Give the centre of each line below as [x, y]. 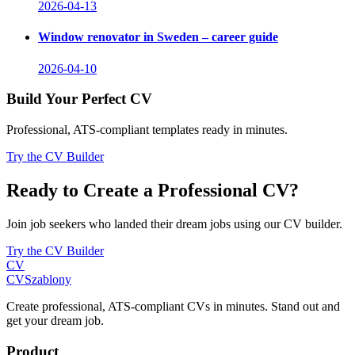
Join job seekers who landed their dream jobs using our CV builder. [174, 223]
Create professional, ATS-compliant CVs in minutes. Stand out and [173, 306]
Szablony [48, 279]
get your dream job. [55, 320]
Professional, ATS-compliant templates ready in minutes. [147, 130]
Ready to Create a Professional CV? [153, 191]
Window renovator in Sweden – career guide [158, 37]
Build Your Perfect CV [79, 99]
